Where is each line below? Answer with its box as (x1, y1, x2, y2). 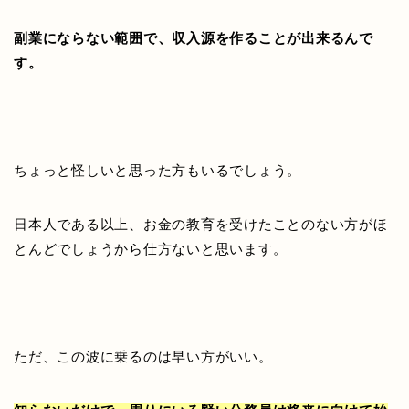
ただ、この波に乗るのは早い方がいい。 (14, 348, 273, 364)
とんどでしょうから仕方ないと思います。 (14, 240, 288, 257)
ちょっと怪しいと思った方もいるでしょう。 (14, 162, 302, 178)
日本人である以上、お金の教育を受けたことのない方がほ (14, 215, 388, 232)
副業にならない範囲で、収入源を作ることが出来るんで (14, 29, 373, 46)
